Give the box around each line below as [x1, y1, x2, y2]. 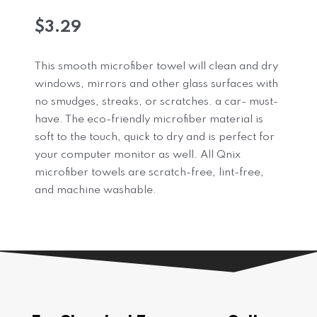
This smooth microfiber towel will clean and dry [35, 60, 278, 72]
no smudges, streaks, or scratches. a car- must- [35, 96, 278, 108]
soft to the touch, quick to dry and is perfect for [35, 131, 275, 143]
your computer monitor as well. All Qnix [35, 149, 241, 161]
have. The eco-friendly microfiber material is [35, 113, 263, 125]
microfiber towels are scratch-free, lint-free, [35, 166, 264, 178]
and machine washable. [35, 184, 156, 196]
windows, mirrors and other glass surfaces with [35, 78, 278, 90]
